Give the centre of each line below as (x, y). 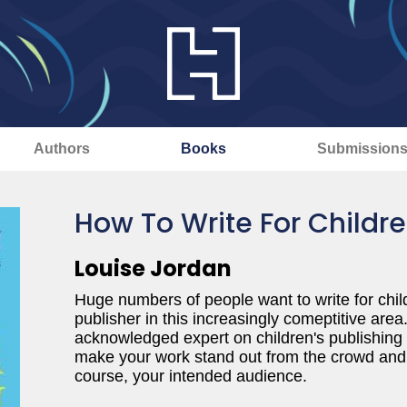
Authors (61, 149)
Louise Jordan (153, 268)
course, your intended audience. (191, 376)
